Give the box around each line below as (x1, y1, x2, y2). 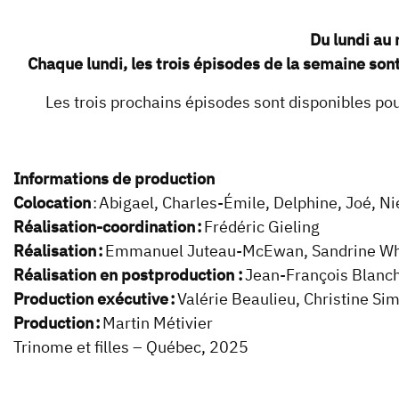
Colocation (13, 192, 91, 214)
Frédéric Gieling (204, 216, 325, 238)
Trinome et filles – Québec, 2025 (13, 337, 254, 358)
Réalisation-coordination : (13, 216, 204, 238)
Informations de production (13, 168, 215, 190)
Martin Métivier (102, 313, 218, 334)
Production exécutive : (13, 289, 177, 310)
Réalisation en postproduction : (13, 265, 245, 286)
